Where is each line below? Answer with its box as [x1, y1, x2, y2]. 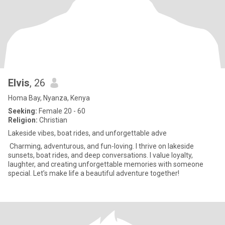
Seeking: [8, 107, 37, 115]
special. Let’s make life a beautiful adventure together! [8, 169, 179, 177]
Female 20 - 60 [37, 107, 85, 115]
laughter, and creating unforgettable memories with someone [8, 160, 203, 168]
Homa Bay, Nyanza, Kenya [8, 94, 90, 102]
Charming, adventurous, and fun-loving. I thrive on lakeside [8, 142, 194, 150]
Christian [38, 116, 67, 124]
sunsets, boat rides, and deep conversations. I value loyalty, [8, 151, 193, 159]
